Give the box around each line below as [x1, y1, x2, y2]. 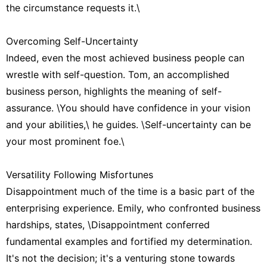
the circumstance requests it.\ [6, 1, 140, 14]
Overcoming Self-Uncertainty [6, 35, 138, 47]
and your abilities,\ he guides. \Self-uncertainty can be [6, 118, 251, 131]
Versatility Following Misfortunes [6, 168, 153, 181]
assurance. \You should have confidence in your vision [6, 101, 250, 114]
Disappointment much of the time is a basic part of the [6, 185, 254, 197]
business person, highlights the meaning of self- [6, 85, 222, 97]
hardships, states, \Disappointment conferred [6, 218, 210, 231]
